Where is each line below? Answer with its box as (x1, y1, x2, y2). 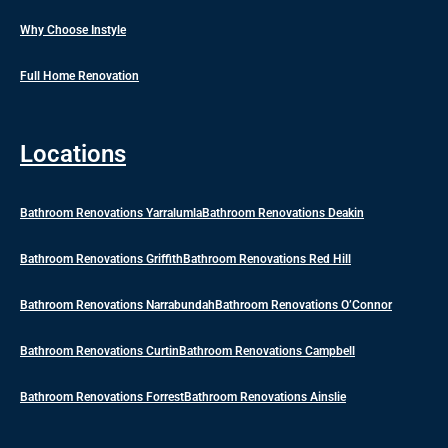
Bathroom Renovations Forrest (20, 390, 184, 404)
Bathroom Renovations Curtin (20, 344, 179, 358)
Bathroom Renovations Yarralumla (20, 206, 202, 220)
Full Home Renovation (20, 69, 139, 83)
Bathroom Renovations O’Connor (215, 298, 392, 312)
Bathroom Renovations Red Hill (183, 252, 351, 266)
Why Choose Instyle (20, 23, 126, 37)
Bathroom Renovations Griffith (20, 252, 183, 266)
